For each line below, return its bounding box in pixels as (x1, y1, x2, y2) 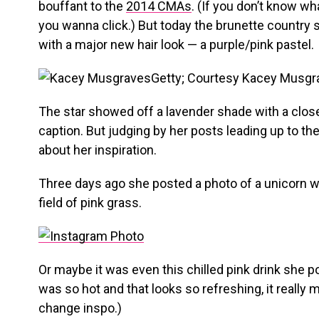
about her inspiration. (38, 142, 157, 157)
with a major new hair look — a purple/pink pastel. (38, 37, 314, 52)
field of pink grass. (38, 195, 142, 210)
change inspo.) (38, 300, 122, 315)
